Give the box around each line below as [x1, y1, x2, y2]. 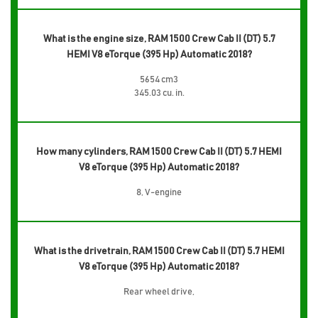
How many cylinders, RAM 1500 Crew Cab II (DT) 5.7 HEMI [36, 146, 282, 157]
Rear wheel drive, [124, 287, 194, 297]
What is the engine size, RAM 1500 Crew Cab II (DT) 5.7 [43, 33, 275, 44]
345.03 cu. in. [133, 88, 185, 98]
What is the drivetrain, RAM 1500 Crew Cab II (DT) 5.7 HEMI [33, 246, 285, 256]
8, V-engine [136, 187, 182, 197]
